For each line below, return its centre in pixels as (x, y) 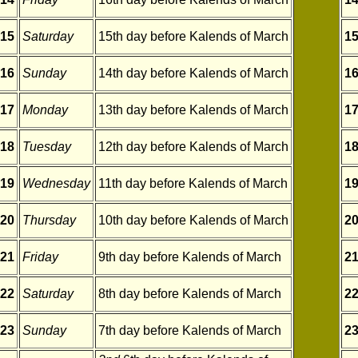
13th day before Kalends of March (193, 110)
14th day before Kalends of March (193, 73)
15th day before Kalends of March (193, 36)
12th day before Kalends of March (193, 147)
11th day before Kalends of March (193, 183)
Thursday (49, 220)
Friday (40, 257)
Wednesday (56, 183)
